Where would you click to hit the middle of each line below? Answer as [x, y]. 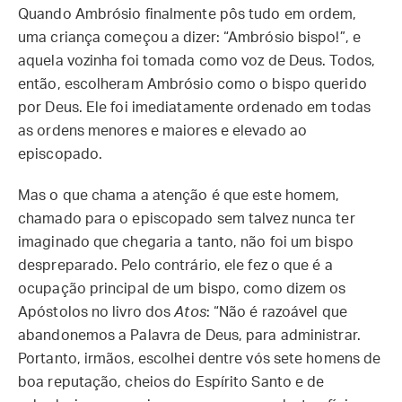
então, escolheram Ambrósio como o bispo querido [192, 84]
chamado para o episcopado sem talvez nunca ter [187, 219]
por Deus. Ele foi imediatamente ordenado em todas [194, 108]
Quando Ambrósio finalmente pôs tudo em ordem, [188, 14]
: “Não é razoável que [276, 312]
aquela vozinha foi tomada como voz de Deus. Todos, [197, 61]
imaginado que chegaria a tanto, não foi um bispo [186, 242]
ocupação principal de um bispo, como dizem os [182, 289]
